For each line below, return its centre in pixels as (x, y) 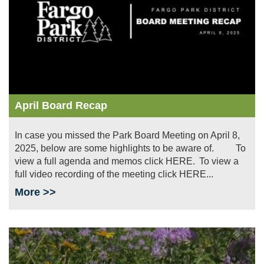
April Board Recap (61, 105)
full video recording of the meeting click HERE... (114, 174)
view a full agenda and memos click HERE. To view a (127, 161)
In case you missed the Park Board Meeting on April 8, (127, 135)
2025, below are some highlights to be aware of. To (130, 148)
